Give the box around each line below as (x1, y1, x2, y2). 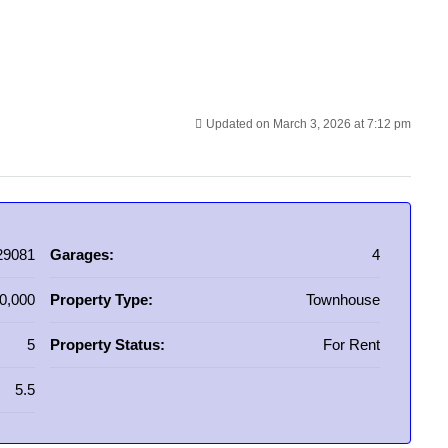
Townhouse (306, 291, 380, 308)
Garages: (50, 246, 114, 263)
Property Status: (50, 336, 165, 353)
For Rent (323, 336, 380, 353)
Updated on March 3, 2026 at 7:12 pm (206, 117, 411, 131)
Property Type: (50, 291, 153, 308)
